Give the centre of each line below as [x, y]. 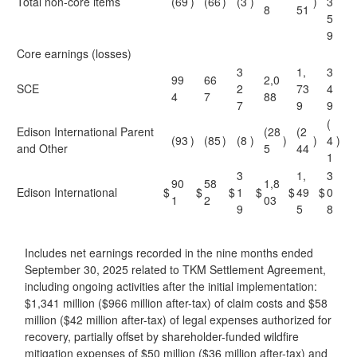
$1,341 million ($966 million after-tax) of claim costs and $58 [176, 303]
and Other [42, 148]
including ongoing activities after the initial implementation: [171, 286]
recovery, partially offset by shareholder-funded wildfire [162, 336]
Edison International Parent [85, 131]
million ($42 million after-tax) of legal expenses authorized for [178, 320]
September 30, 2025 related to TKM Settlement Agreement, [175, 269]
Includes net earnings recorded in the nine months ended [169, 253]
